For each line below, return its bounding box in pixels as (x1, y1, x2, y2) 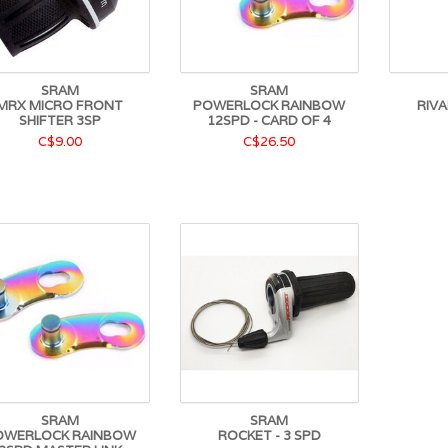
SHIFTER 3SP (18, 111, 101, 129)
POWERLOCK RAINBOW (193, 96, 346, 114)
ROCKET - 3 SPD (217, 426, 321, 444)
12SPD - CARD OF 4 (207, 111, 332, 129)
